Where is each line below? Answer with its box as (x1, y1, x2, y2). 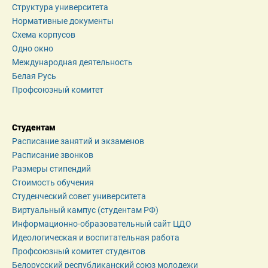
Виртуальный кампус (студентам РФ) (12, 205, 159, 215)
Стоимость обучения (12, 178, 94, 188)
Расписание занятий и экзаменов (12, 136, 144, 147)
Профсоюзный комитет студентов (12, 246, 145, 257)
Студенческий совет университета (12, 191, 146, 202)
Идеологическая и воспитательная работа (12, 233, 179, 243)
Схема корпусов (12, 30, 75, 40)
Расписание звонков (12, 150, 93, 160)
